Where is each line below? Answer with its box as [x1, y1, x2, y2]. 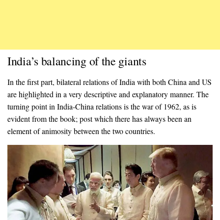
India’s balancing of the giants [7, 53, 146, 69]
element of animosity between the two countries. [7, 125, 155, 136]
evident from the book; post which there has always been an [7, 113, 192, 124]
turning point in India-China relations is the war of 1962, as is [7, 101, 196, 111]
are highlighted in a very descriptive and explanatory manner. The [7, 88, 209, 99]
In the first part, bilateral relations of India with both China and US [7, 76, 212, 87]
